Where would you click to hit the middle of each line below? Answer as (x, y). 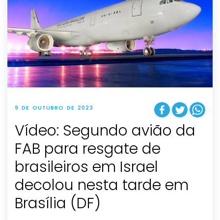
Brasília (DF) (58, 204)
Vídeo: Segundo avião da (105, 131)
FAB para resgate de (88, 149)
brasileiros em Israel (86, 167)
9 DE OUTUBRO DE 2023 (54, 108)
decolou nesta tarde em (102, 185)
